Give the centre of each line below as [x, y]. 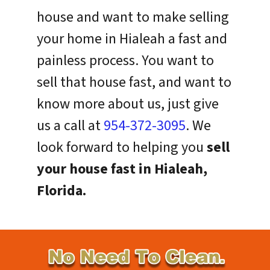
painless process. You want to [126, 61]
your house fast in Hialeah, [122, 169]
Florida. [62, 191]
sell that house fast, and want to [134, 83]
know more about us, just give [128, 104]
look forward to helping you [122, 148]
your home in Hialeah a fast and [132, 39]
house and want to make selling [133, 17]
